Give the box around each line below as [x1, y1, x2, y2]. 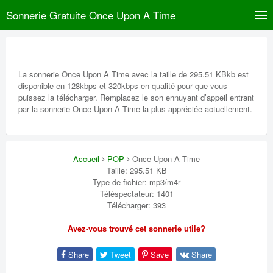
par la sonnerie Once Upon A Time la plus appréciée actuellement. [18, 103, 252, 115]
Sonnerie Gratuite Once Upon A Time [6, 7, 175, 23]
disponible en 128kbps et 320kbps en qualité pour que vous [18, 80, 227, 91]
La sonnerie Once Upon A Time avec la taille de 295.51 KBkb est [18, 68, 249, 80]
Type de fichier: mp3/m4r [93, 176, 180, 188]
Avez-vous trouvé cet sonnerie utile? [68, 222, 205, 234]
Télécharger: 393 [107, 199, 166, 211]
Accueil [73, 153, 99, 165]
